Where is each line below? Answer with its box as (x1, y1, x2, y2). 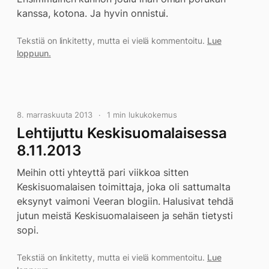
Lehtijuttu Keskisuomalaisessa (17, 124, 227, 142)
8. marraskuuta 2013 (17, 110, 93, 119)
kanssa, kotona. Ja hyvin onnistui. (17, 7, 169, 19)
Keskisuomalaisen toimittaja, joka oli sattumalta (17, 181, 231, 193)
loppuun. (17, 48, 51, 58)
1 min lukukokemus (106, 110, 178, 119)
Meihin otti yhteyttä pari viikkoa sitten (17, 166, 189, 178)
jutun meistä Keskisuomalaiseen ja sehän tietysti (17, 210, 233, 222)
